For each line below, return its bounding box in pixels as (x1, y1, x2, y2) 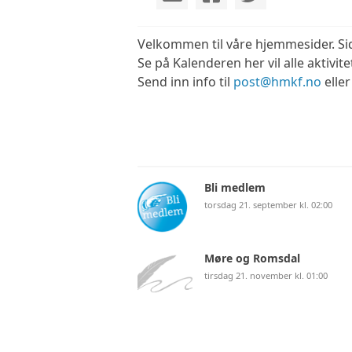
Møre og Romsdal (204, 251, 300, 266)
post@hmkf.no (233, 73, 321, 90)
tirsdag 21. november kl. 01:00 (204, 269, 328, 281)
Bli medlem (204, 180, 266, 195)
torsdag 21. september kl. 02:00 (204, 199, 332, 211)
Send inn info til (137, 73, 233, 90)
